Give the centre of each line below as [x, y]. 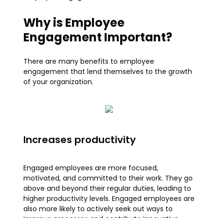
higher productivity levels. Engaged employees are [109, 199]
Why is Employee [74, 23]
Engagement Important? [98, 37]
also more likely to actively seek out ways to [98, 209]
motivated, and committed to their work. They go [108, 178]
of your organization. [58, 82]
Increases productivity [81, 140]
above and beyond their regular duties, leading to [107, 188]
